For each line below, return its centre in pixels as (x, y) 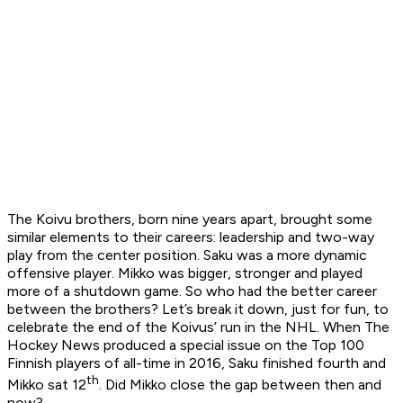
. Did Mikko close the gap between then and (240, 385)
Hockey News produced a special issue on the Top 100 (186, 345)
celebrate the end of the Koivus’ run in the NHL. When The (198, 327)
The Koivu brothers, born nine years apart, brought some (190, 219)
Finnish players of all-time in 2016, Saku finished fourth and (197, 363)
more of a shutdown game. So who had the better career (192, 291)
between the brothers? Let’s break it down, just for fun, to (198, 309)
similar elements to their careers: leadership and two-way (191, 237)
